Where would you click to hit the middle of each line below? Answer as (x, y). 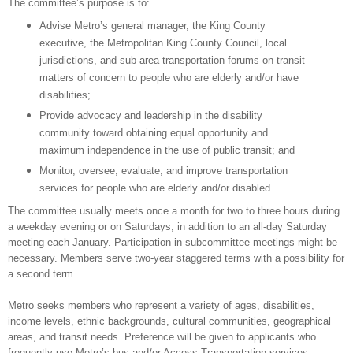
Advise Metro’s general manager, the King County (152, 26)
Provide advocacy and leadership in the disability (150, 116)
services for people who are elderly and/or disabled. (156, 188)
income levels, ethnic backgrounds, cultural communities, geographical (169, 321)
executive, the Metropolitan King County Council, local (163, 43)
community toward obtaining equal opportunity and (153, 133)
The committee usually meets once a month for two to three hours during (174, 210)
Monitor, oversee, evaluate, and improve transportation (163, 171)
